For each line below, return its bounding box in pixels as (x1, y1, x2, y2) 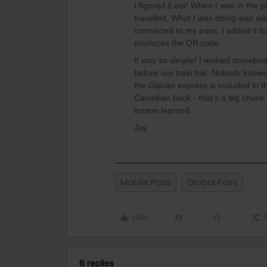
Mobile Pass (120, 176, 171, 188)
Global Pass (187, 176, 238, 188)
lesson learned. (134, 105, 192, 115)
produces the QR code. (134, 38, 222, 48)
